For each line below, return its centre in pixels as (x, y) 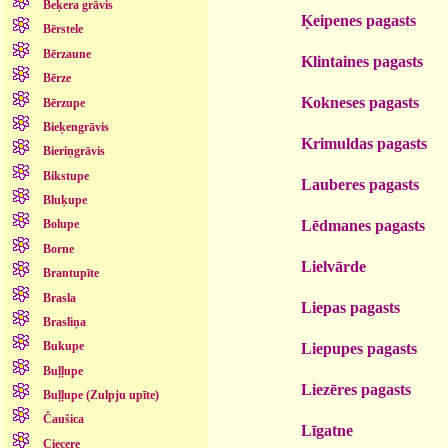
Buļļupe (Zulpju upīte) (100, 395)
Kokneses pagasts (360, 102)
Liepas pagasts (350, 307)
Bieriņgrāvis (73, 151)
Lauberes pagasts (360, 184)
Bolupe (60, 224)
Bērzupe (63, 102)
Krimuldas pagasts (364, 143)
